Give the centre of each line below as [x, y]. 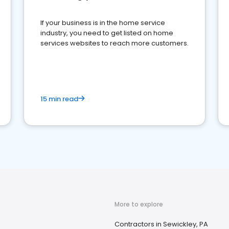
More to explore [139, 204]
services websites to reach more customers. [114, 43]
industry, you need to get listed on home [107, 33]
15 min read [59, 99]
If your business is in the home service [103, 23]
